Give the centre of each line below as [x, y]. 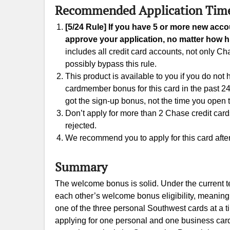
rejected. [81, 126]
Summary [81, 167]
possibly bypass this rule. [111, 64]
